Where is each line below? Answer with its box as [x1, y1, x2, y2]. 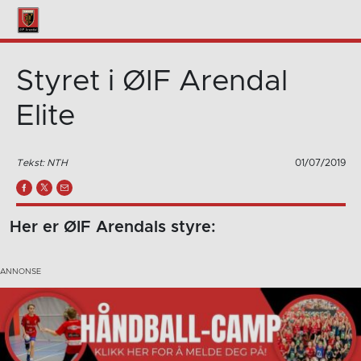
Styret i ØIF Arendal [15, 67, 288, 96]
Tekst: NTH [15, 157, 68, 168]
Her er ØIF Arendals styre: [10, 218, 216, 235]
